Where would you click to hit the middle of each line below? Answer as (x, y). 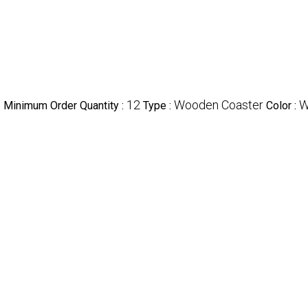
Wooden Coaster (219, 104)
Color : (283, 105)
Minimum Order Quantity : (65, 105)
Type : (158, 105)
